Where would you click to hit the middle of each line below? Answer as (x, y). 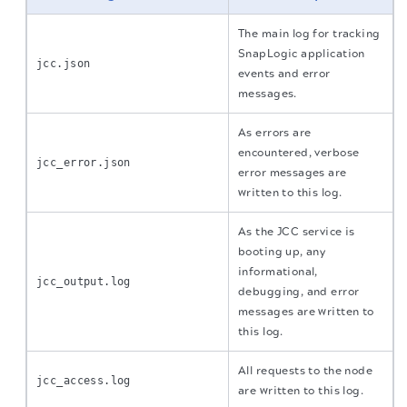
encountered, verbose (299, 152)
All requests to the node (306, 370)
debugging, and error (299, 291)
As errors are (275, 132)
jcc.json (64, 63)
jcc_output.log (84, 281)
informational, (278, 271)
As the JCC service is (297, 231)
